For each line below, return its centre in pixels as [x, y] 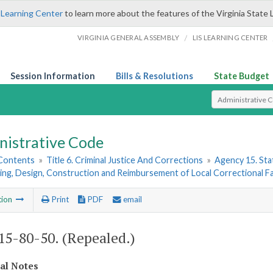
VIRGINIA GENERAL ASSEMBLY [129, 37]
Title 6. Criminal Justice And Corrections [125, 160]
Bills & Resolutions [154, 76]
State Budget [242, 76]
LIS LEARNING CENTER [230, 37]
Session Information [53, 76]
